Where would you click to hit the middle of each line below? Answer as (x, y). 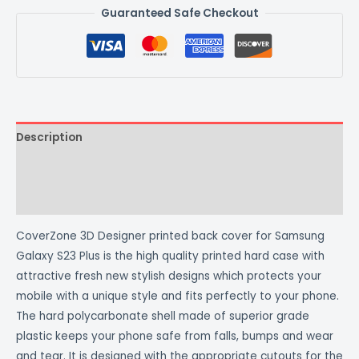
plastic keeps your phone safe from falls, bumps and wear (175, 336)
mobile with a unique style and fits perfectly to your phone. (177, 296)
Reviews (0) (48, 200)
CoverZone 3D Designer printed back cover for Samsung (170, 236)
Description (49, 137)
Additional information (83, 168)
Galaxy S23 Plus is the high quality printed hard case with (170, 256)
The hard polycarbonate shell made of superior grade (163, 316)
